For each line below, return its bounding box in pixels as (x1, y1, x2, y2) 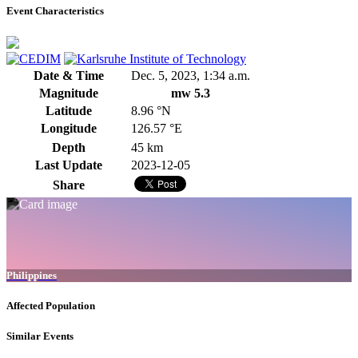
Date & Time (33, 68, 104, 82)
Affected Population (6, 299, 95, 312)
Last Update (34, 157, 102, 172)
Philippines (6, 268, 57, 281)
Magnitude (38, 86, 98, 100)
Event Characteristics (6, 5, 104, 18)
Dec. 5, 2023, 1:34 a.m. (131, 68, 250, 82)
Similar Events (6, 330, 74, 343)
